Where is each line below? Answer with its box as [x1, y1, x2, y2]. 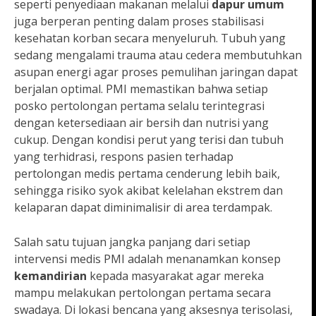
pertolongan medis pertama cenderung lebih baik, [14, 166, 280, 182]
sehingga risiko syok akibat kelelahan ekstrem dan [14, 183, 283, 199]
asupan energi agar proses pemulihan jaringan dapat [14, 64, 298, 80]
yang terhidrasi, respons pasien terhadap [14, 149, 233, 165]
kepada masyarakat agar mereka [87, 268, 264, 284]
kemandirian [14, 268, 87, 284]
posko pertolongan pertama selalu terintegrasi [14, 98, 265, 114]
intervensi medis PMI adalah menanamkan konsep [14, 251, 281, 267]
